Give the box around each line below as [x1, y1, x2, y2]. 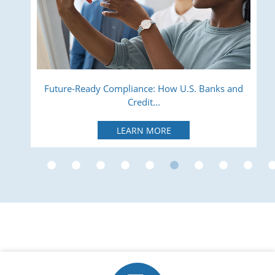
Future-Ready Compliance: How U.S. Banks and [44, 82, 243, 95]
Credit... [127, 96, 160, 108]
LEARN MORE [116, 124, 171, 136]
